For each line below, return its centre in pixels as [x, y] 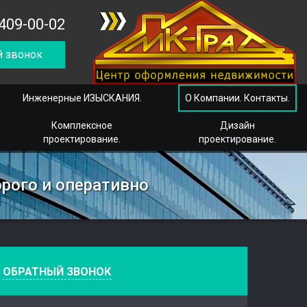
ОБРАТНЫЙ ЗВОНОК [57, 272]
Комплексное [82, 125]
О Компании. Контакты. [237, 98]
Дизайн [237, 125]
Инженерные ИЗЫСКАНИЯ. [82, 98]
